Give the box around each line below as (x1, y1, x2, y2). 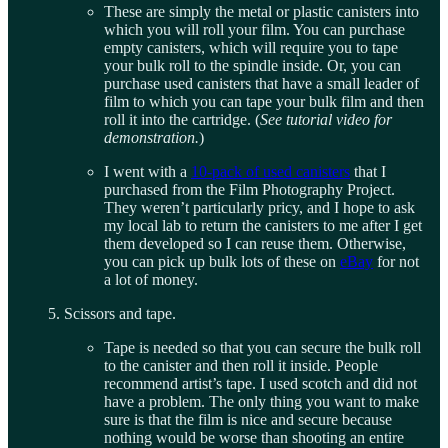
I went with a (104, 163, 191, 181)
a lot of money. (104, 271, 198, 289)
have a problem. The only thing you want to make (104, 393, 419, 411)
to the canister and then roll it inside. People (104, 357, 378, 375)
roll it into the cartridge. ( (104, 111, 260, 129)
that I (350, 163, 386, 181)
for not (373, 253, 419, 271)
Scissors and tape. (64, 305, 176, 323)
